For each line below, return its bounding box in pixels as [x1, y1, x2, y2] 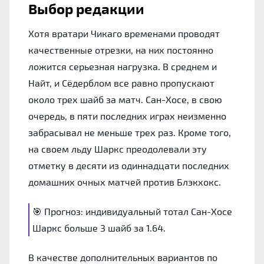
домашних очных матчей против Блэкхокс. [28, 176, 221, 187]
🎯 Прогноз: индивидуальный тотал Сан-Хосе [32, 205, 232, 217]
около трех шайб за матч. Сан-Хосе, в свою [28, 93, 222, 105]
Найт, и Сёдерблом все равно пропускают [28, 77, 214, 88]
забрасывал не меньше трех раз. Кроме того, [28, 126, 231, 138]
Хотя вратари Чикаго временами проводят [28, 27, 220, 39]
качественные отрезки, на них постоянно [28, 44, 213, 55]
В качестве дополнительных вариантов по [28, 251, 217, 263]
